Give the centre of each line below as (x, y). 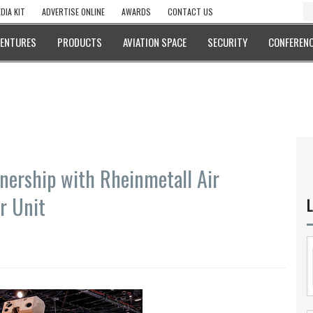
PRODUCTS (80, 42)
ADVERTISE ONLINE (73, 12)
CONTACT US (190, 12)
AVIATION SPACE (155, 42)
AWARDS (136, 12)
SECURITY (227, 42)
